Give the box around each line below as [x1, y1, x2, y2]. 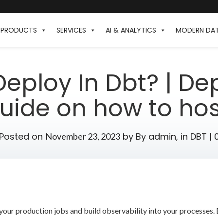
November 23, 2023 [45, 130, 120, 142]
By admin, [135, 130, 178, 143]
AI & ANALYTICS [106, 25, 156, 35]
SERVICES [56, 25, 86, 35]
